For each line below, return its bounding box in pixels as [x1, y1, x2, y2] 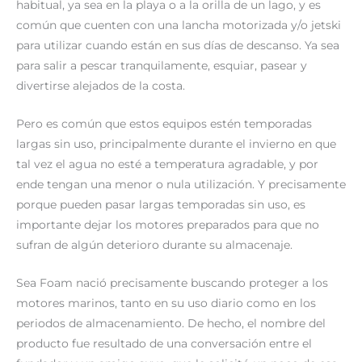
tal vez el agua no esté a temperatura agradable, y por [16, 158, 318, 171]
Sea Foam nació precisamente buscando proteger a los [16, 276, 328, 289]
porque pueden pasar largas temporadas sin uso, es [16, 198, 305, 212]
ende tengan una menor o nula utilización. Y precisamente [16, 178, 346, 192]
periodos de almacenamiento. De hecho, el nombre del [16, 316, 326, 330]
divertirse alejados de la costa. [16, 79, 185, 93]
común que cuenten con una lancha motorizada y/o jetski [16, 19, 341, 32]
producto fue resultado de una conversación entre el [16, 336, 312, 350]
